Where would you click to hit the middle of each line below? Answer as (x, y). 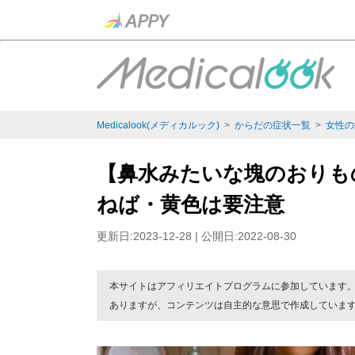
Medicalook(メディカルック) (158, 125)
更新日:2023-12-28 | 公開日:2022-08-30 (197, 236)
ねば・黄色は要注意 (191, 204)
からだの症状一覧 (273, 125)
